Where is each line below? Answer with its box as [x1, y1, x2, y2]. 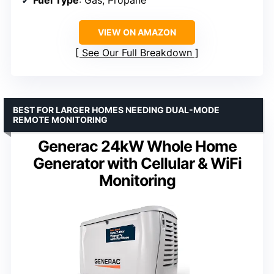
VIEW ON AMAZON [98, 27, 176, 38]
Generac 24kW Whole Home [37, 137, 237, 156]
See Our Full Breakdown [82, 46, 192, 59]
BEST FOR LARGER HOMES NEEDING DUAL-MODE [13, 105, 220, 116]
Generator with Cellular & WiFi [32, 154, 242, 173]
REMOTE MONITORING [13, 114, 108, 125]
